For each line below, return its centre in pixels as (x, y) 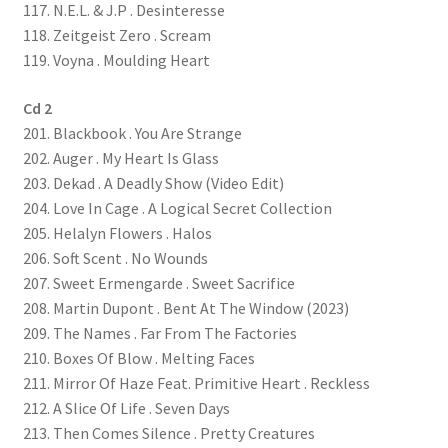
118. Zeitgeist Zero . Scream (116, 35)
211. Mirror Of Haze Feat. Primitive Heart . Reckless (196, 383)
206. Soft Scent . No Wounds (115, 258)
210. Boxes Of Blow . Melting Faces (138, 358)
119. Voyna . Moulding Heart (116, 60)
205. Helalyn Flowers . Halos (117, 233)
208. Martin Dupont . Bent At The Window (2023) (185, 308)
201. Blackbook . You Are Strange (132, 133)
